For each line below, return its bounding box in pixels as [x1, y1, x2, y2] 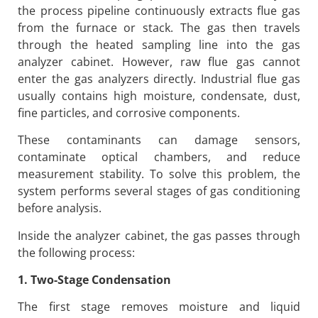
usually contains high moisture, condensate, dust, [18, 87, 300, 104]
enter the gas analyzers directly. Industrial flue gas [18, 70, 300, 87]
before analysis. [18, 200, 102, 216]
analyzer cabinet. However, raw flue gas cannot [18, 53, 300, 70]
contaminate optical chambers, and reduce [18, 149, 300, 165]
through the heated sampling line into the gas [18, 36, 300, 53]
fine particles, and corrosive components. [18, 104, 240, 121]
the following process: [18, 244, 135, 261]
